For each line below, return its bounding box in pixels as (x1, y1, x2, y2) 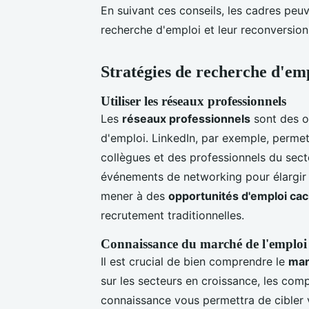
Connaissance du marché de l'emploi (101, 236, 307, 251)
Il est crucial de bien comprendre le (101, 254, 288, 268)
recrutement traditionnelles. (101, 208, 244, 222)
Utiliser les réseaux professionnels (101, 93, 286, 108)
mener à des (101, 188, 168, 203)
